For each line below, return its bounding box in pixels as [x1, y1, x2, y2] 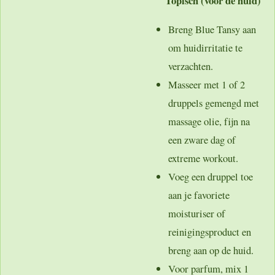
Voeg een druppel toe [168, 169, 253, 184]
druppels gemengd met [168, 96, 259, 110]
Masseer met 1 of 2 [168, 77, 245, 91]
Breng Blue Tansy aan [168, 22, 256, 36]
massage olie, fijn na [168, 114, 250, 128]
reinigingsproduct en [168, 225, 251, 239]
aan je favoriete [168, 188, 230, 202]
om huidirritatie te [168, 41, 242, 55]
